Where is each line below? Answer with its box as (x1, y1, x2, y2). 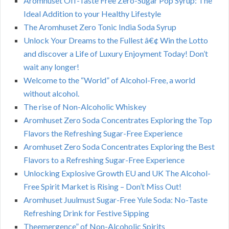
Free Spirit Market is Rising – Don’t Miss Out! (24, 181, 181, 192)
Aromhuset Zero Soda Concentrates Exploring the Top (24, 115, 212, 125)
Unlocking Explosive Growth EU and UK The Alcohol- (24, 168, 211, 178)
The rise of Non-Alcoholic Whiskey (24, 102, 146, 112)
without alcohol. (24, 88, 79, 99)
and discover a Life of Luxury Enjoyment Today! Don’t (24, 49, 208, 59)
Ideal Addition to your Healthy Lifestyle (24, 9, 161, 19)
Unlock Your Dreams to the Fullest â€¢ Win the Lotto (24, 35, 208, 45)
